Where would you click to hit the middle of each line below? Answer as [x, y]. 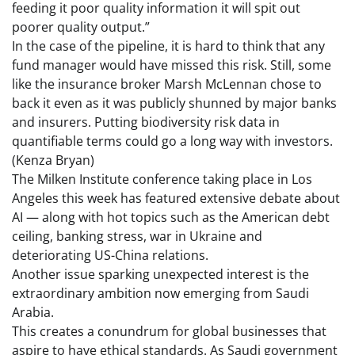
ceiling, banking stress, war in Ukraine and [137, 237]
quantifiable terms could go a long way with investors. [172, 141]
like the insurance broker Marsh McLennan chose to [167, 84]
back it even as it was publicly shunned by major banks [174, 103]
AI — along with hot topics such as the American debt [171, 218]
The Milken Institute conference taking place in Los [162, 179]
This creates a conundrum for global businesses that [169, 332]
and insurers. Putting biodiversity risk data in [146, 122]
